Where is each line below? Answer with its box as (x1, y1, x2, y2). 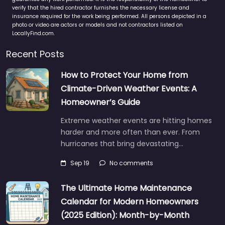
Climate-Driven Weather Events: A (61, 83, 197, 95)
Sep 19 (70, 159, 89, 168)
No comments (109, 159, 153, 168)
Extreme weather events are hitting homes (61, 116, 212, 126)
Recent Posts (6, 48, 64, 61)
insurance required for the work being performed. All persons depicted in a (12, 13, 206, 21)
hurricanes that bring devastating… (61, 139, 183, 149)
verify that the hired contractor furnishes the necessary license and (12, 4, 189, 12)
